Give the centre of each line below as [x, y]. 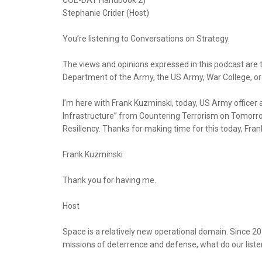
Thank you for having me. [109, 180]
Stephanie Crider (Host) [106, 13]
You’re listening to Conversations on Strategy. [146, 39]
